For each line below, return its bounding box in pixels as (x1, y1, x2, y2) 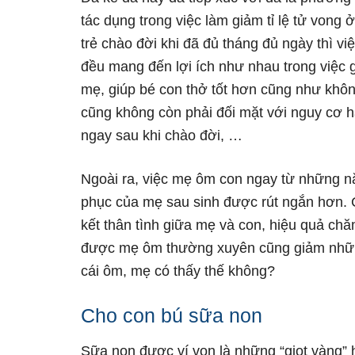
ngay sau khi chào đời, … (81, 128, 242, 143)
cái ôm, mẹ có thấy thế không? (81, 263, 275, 279)
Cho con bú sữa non (81, 304, 262, 326)
